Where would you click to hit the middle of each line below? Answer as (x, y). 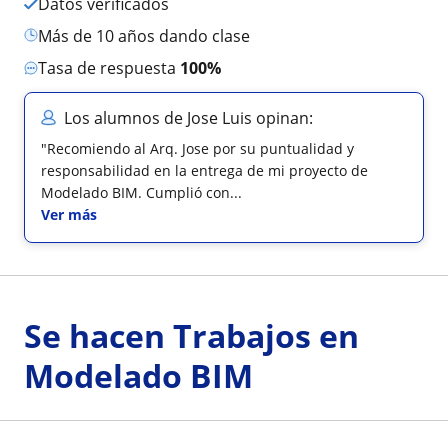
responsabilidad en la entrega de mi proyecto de (204, 170)
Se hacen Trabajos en (191, 335)
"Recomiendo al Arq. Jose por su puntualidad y (197, 148)
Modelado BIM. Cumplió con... (141, 192)
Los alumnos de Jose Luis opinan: (188, 118)
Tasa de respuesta (113, 68)
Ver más (69, 214)
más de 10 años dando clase (151, 36)
